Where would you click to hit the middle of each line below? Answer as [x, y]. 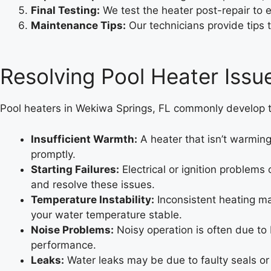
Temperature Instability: [93, 199]
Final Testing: [65, 10]
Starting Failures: [75, 169]
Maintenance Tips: [78, 25]
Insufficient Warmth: [84, 139]
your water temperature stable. [106, 214]
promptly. [53, 154]
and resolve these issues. [93, 184]
